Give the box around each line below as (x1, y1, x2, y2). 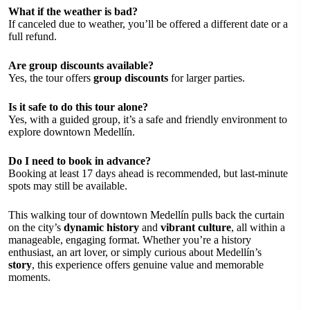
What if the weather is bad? (8, 5, 138, 17)
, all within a (231, 221, 285, 233)
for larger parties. (168, 71, 245, 84)
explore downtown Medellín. (8, 125, 135, 138)
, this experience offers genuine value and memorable (32, 258, 264, 271)
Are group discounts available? (8, 59, 154, 71)
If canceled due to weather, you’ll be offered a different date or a (8, 17, 288, 30)
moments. (8, 271, 51, 283)
